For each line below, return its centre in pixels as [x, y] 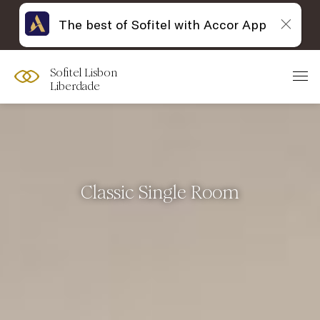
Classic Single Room [160, 192]
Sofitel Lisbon [84, 72]
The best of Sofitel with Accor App [162, 24]
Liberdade [75, 86]
